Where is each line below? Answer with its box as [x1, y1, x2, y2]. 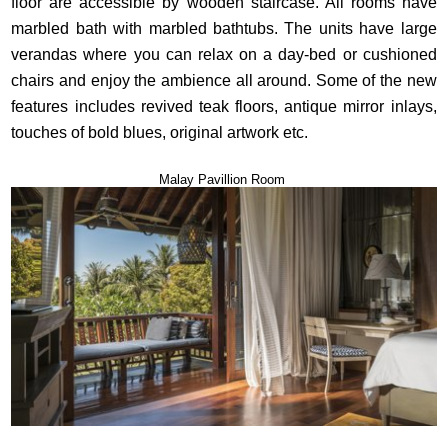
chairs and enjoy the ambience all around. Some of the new [11, 71, 437, 89]
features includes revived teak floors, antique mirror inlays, [11, 97, 437, 115]
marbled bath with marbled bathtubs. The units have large [11, 19, 437, 37]
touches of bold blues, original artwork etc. [11, 123, 313, 141]
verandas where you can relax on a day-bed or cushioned [11, 45, 437, 63]
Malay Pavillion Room [159, 171, 289, 187]
